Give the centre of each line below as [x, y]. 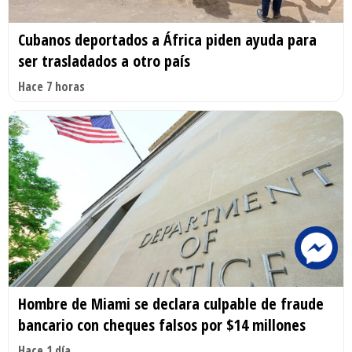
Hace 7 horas [51, 86]
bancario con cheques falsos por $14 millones [162, 324]
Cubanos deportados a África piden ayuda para [167, 39]
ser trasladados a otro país [104, 60]
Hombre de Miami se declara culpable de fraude [171, 303]
